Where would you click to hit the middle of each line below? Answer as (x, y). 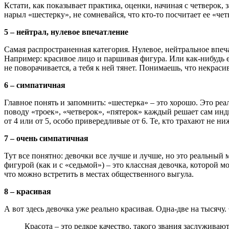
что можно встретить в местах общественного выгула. (99, 174)
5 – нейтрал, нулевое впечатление (66, 32)
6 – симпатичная (35, 85)
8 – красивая (28, 191)
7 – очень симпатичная (46, 138)
